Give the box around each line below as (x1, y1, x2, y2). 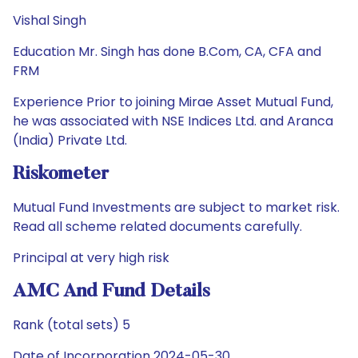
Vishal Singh (13, 11, 86, 30)
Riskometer (13, 165, 109, 184)
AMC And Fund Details (13, 282, 210, 301)
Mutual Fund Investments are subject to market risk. (13, 198, 340, 217)
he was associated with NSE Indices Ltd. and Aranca (13, 112, 333, 130)
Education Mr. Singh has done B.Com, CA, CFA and (13, 42, 321, 61)
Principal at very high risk (13, 249, 169, 267)
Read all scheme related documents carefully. (13, 217, 302, 236)
